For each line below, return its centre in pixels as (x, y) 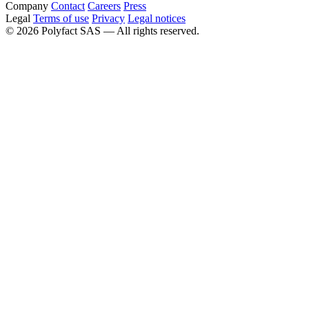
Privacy (108, 19)
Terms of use (61, 19)
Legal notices (157, 19)
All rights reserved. (158, 31)
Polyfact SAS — (78, 31)
